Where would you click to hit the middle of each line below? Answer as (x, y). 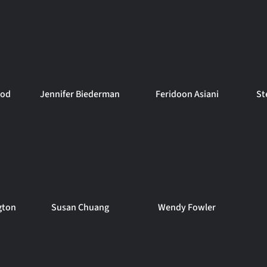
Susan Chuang (80, 207)
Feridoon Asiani (187, 94)
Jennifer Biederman (80, 94)
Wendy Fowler (187, 207)
